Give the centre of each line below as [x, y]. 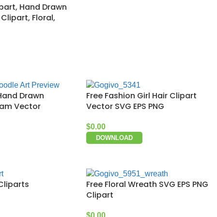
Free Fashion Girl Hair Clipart [141, 95]
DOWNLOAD [114, 138]
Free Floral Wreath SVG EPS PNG [147, 184]
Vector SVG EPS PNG [125, 106]
